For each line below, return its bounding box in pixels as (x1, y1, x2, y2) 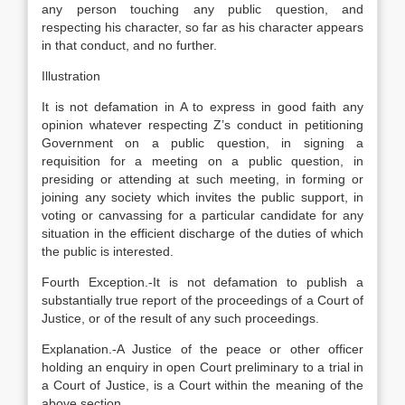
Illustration (42, 69, 100, 83)
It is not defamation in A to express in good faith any (42, 99, 363, 114)
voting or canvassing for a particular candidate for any (42, 208, 363, 222)
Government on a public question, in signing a (42, 136, 363, 150)
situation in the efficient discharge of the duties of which (42, 226, 363, 240)
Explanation (42, 342, 108, 356)
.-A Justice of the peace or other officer (108, 342, 363, 356)
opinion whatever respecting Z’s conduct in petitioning (42, 118, 363, 132)
